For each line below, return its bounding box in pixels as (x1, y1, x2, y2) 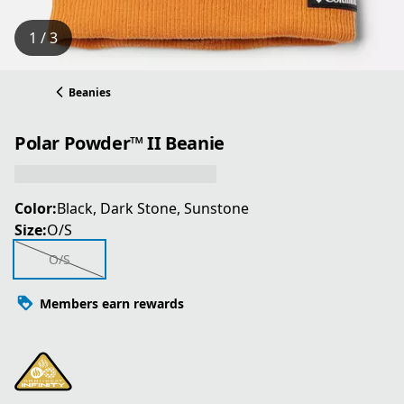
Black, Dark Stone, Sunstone (57, 198, 249, 219)
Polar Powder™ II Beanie (14, 130, 225, 155)
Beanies (69, 84, 111, 100)
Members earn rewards (40, 294, 184, 312)
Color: (14, 198, 57, 219)
